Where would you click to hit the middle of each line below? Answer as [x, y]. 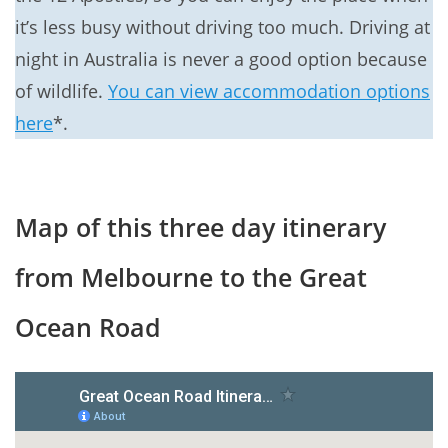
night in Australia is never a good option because [221, 59]
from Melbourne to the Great [191, 276]
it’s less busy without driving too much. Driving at [222, 27]
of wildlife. [61, 91]
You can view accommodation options [269, 91]
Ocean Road [88, 326]
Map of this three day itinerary [200, 226]
